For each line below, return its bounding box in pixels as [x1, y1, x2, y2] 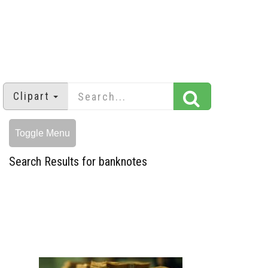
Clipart [13, 90, 50, 103]
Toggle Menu [15, 128, 70, 139]
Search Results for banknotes [9, 154, 147, 169]
